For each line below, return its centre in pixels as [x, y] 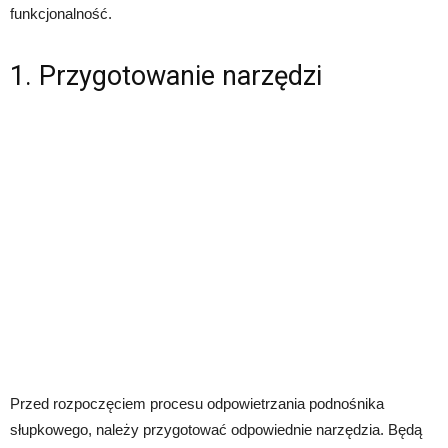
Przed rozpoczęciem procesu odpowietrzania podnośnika [197, 404]
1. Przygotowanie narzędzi [166, 76]
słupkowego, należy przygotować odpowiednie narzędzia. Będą [216, 430]
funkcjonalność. [61, 14]
